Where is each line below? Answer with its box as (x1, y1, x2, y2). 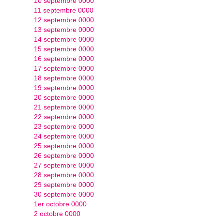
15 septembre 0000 (34, 45, 94, 53)
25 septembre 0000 (34, 142, 94, 150)
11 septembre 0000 (34, 6, 93, 14)
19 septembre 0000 (34, 84, 94, 92)
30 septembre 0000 (34, 190, 94, 198)
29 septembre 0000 (34, 181, 94, 188)
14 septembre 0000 (34, 35, 94, 43)
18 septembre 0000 (34, 74, 94, 82)
